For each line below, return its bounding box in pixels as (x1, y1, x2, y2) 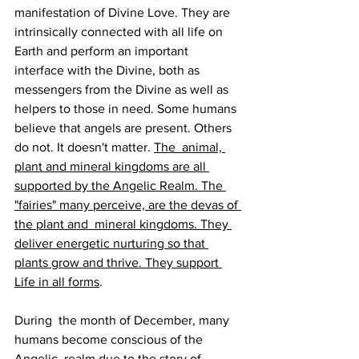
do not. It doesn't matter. (14, 140, 154, 155)
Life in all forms (14, 275, 99, 289)
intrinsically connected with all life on (14, 25, 226, 39)
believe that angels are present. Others (14, 121, 235, 135)
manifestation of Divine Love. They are (14, 6, 236, 20)
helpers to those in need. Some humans (14, 102, 240, 116)
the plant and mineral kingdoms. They (14, 217, 232, 232)
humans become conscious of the (14, 333, 206, 347)
